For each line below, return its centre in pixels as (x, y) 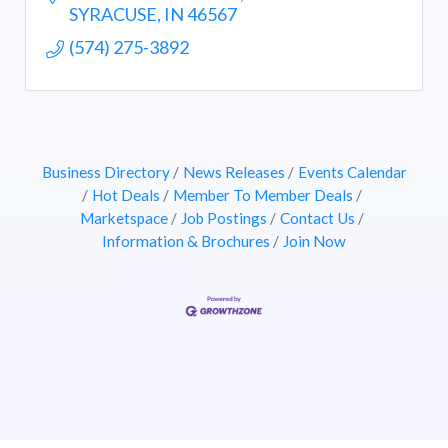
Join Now (314, 241)
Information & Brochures (186, 241)
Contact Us (317, 218)
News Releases (233, 172)
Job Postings (224, 218)
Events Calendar (352, 172)
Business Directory (105, 172)
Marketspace (124, 218)
